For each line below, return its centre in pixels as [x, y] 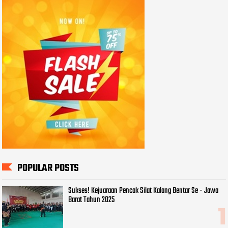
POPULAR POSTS [48, 168]
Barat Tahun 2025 [92, 200]
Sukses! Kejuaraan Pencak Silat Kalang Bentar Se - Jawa [144, 191]
